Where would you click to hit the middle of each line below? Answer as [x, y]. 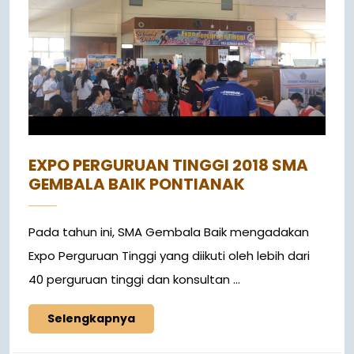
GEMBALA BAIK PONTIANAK [137, 185]
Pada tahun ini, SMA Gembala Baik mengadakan [169, 232]
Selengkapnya [91, 319]
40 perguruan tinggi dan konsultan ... [134, 280]
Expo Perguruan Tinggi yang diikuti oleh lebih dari [169, 256]
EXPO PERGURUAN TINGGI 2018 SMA [168, 166]
